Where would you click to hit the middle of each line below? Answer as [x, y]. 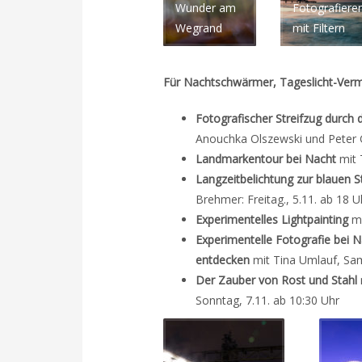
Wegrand [199, 28]
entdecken [223, 260]
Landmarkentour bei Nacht [266, 159]
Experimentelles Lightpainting [272, 219]
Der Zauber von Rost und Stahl [276, 280]
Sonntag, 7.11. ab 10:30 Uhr [267, 300]
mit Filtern [319, 28]
